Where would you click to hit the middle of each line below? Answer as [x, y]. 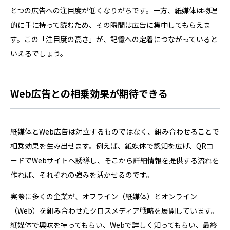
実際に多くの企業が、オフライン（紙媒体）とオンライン [104, 196]
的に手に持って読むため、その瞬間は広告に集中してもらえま [110, 24]
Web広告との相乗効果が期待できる [89, 93]
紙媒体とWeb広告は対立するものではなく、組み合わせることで [115, 131]
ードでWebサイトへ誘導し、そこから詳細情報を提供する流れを [115, 160]
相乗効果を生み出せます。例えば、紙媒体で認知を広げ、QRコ [112, 146]
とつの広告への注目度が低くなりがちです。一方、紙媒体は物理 [114, 10]
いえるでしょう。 [39, 53]
